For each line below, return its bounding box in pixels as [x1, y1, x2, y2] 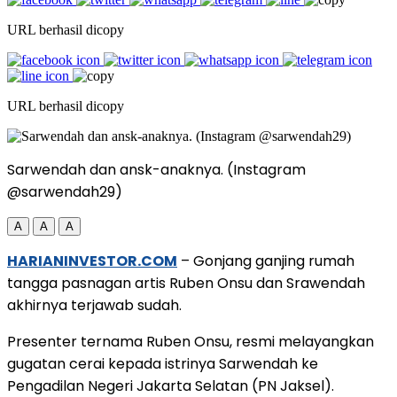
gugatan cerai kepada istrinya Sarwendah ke [7, 353, 318, 374]
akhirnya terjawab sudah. [7, 294, 182, 315]
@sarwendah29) [7, 181, 122, 202]
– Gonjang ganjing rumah [177, 250, 354, 271]
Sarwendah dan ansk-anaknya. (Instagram [7, 159, 306, 180]
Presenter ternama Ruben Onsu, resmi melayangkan [7, 331, 374, 352]
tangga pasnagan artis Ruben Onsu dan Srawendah [7, 272, 365, 293]
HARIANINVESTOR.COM [7, 250, 177, 271]
